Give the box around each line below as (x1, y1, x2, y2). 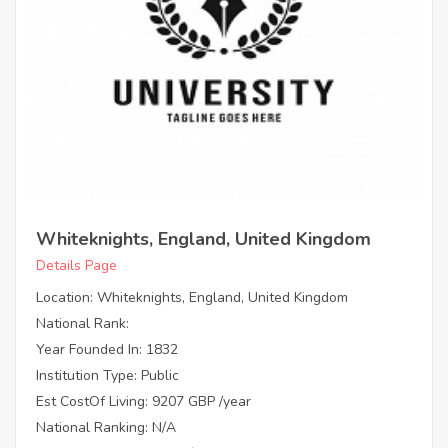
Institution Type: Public (36, 366, 179, 386)
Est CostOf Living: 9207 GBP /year (36, 392, 251, 412)
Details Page (36, 256, 117, 276)
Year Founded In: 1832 (36, 340, 178, 360)
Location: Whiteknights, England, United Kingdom (36, 288, 348, 308)
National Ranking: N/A (36, 418, 176, 438)
